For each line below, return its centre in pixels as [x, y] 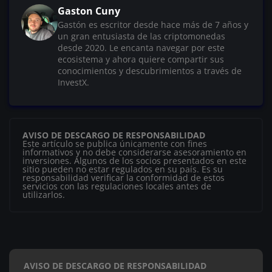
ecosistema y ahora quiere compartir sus [141, 59]
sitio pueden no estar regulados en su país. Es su [123, 169]
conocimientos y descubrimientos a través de [150, 70]
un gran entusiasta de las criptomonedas [141, 36]
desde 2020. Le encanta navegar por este [141, 47]
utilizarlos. [44, 194]
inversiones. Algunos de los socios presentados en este [134, 160]
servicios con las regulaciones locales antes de [117, 186]
